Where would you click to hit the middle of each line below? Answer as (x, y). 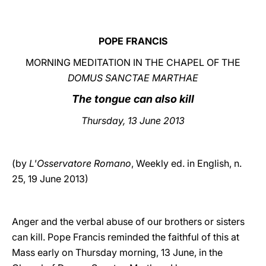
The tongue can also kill (133, 99)
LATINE (204, 20)
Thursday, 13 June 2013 (133, 121)
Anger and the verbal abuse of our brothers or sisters (128, 221)
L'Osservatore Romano (80, 163)
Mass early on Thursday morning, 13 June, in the (117, 252)
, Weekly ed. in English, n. (186, 163)
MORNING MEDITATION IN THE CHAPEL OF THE (133, 62)
